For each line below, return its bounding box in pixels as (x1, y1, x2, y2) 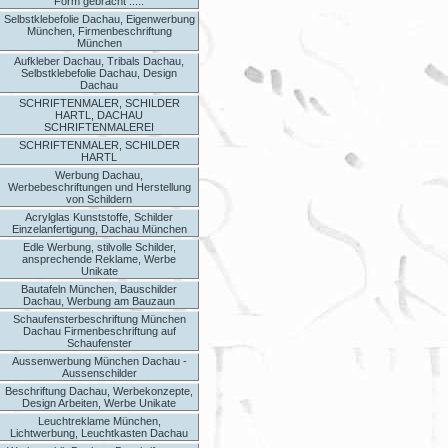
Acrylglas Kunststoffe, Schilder (25, 211, 173, 223)
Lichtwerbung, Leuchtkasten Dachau (10, 427, 188, 439)
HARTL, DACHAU (55, 109, 143, 121)
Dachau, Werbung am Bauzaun (23, 295, 175, 307)
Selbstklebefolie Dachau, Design (21, 67, 177, 79)
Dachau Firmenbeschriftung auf (22, 325, 176, 337)
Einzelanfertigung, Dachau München (11, 223, 187, 235)
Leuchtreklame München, (37, 415, 161, 427)
